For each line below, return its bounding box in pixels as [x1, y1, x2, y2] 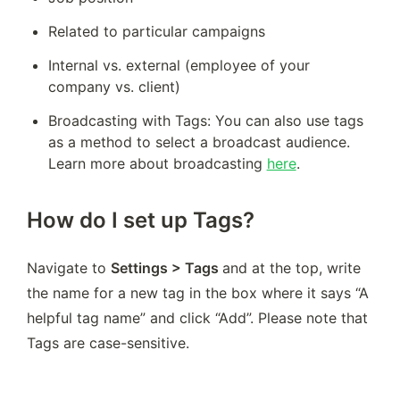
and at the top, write [222, 259, 361, 278]
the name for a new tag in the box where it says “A [27, 284, 369, 303]
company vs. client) [47, 78, 180, 96]
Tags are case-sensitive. [27, 334, 189, 353]
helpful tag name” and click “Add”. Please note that [27, 309, 368, 328]
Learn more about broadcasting [47, 154, 267, 172]
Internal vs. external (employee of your [47, 56, 310, 74]
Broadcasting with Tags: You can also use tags [47, 112, 363, 129]
